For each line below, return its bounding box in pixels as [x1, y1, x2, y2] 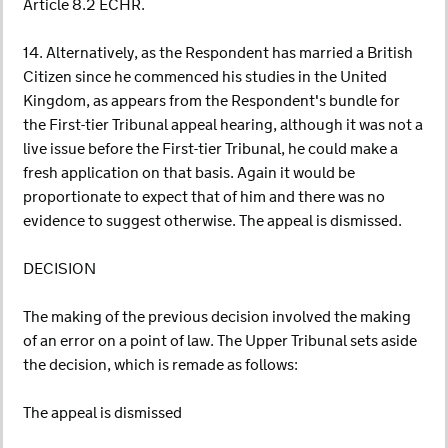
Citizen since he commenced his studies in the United [23, 67, 387, 88]
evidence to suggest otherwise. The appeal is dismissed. [23, 211, 402, 232]
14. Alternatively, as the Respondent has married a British [23, 43, 413, 64]
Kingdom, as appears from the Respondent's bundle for [23, 91, 400, 112]
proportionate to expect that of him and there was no [23, 187, 385, 208]
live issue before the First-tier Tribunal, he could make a [23, 139, 398, 160]
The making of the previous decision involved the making [23, 307, 411, 328]
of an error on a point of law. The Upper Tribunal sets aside [23, 331, 417, 352]
